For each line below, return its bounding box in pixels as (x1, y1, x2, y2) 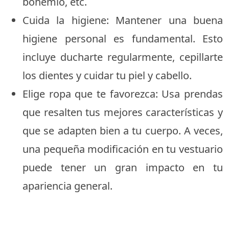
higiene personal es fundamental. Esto (22, 32, 223, 45)
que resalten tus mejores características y (22, 105, 223, 119)
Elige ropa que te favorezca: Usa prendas (22, 87, 223, 101)
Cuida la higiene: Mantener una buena (22, 13, 223, 27)
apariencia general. (22, 179, 112, 193)
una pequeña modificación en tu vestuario (22, 142, 223, 156)
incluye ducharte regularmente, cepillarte (22, 50, 223, 64)
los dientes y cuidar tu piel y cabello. (22, 68, 192, 82)
